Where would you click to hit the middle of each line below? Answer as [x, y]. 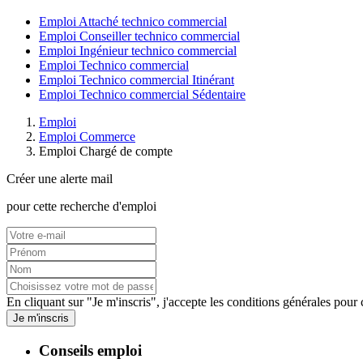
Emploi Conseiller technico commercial [139, 36]
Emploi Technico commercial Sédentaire [142, 95]
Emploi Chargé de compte [106, 152]
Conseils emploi [90, 350]
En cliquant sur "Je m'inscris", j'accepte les [117, 302]
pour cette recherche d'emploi [81, 207]
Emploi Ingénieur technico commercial [138, 51]
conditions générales [279, 302]
